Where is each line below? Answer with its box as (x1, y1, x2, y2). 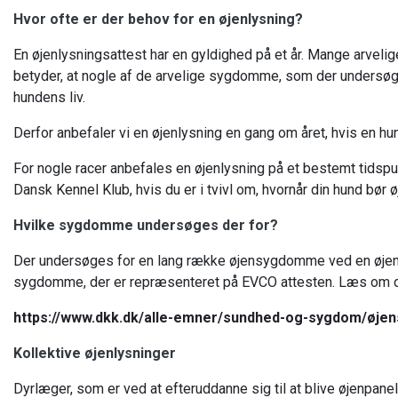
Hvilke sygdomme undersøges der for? (13, 217, 278, 234)
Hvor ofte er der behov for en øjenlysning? (13, 11, 303, 28)
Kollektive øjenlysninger (13, 345, 176, 362)
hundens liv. (13, 89, 85, 106)
